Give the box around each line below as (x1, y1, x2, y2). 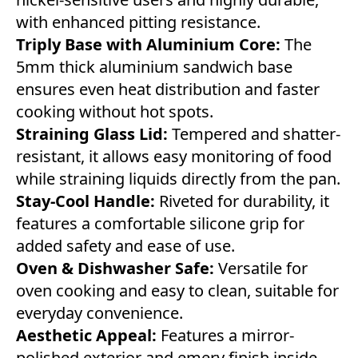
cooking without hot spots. (16, 100, 213, 122)
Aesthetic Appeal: (16, 324, 157, 346)
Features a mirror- (157, 324, 294, 346)
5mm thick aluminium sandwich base (16, 55, 292, 78)
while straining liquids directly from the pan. (16, 167, 340, 189)
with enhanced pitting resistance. (16, 10, 261, 33)
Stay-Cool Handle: (16, 189, 159, 212)
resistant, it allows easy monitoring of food (16, 145, 332, 167)
